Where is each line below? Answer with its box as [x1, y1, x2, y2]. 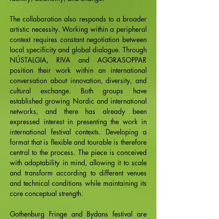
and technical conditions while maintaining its [10, 178, 147, 188]
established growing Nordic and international [10, 96, 147, 106]
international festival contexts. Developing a [10, 127, 147, 136]
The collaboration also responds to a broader [10, 14, 147, 23]
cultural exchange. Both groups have [10, 86, 147, 95]
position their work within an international [10, 66, 147, 75]
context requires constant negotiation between [10, 35, 147, 44]
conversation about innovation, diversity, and [10, 76, 147, 85]
